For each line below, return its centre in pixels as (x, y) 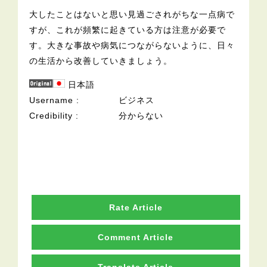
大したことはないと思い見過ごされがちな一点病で (132, 15)
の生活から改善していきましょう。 (101, 61)
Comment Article (136, 237)
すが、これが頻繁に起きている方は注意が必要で (128, 30)
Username (52, 100)
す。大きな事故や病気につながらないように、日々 (132, 46)
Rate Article (136, 208)
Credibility (51, 116)
